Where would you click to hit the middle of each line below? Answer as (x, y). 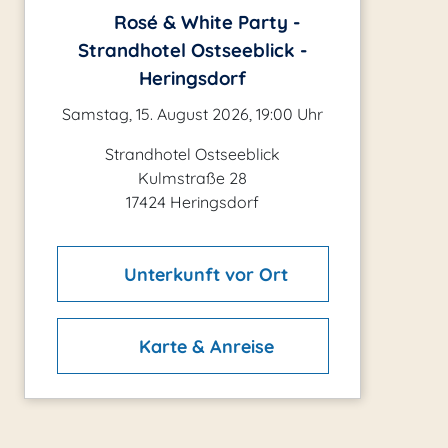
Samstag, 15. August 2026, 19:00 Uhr (192, 114)
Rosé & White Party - (204, 22)
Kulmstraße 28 (192, 178)
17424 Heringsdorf (192, 202)
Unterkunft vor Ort (204, 274)
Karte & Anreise (203, 346)
